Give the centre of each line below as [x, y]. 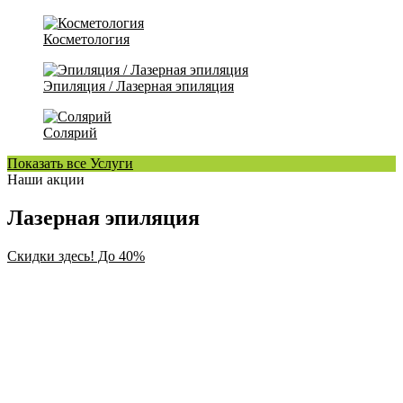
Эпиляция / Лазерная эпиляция [139, 86]
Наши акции [46, 180]
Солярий [70, 133]
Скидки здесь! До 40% [76, 256]
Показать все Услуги [70, 164]
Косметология [86, 40]
